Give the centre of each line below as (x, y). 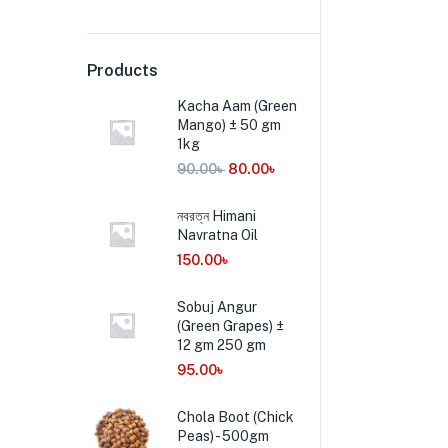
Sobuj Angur (217, 307)
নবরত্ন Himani (216, 216)
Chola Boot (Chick (235, 417)
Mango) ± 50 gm (229, 125)
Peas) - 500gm (223, 436)
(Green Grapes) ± (230, 326)
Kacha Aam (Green (237, 106)
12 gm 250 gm (221, 345)
